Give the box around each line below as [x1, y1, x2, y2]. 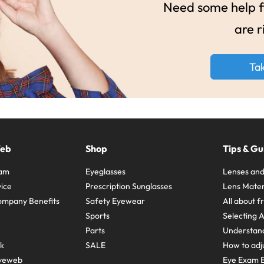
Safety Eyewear [85, 195, 145, 206]
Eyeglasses [85, 166, 126, 177]
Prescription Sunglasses [85, 180, 172, 192]
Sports [85, 210, 110, 221]
